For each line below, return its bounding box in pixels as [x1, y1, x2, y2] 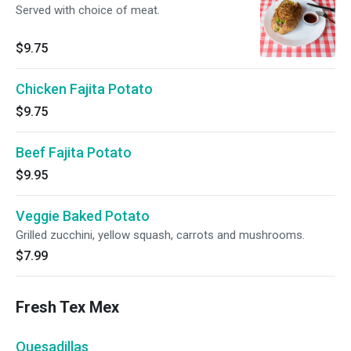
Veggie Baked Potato [16, 208, 150, 224]
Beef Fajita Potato [16, 144, 132, 161]
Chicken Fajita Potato [16, 81, 153, 97]
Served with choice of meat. [16, 3, 160, 17]
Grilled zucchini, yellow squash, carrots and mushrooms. [16, 228, 305, 242]
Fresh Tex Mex [16, 298, 119, 317]
